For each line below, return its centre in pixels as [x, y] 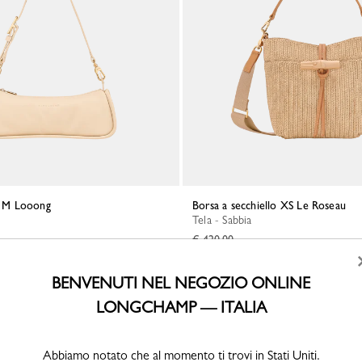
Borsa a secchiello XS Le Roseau [273, 205]
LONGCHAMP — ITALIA [181, 307]
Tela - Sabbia [225, 220]
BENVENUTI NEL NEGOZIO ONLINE [181, 283]
